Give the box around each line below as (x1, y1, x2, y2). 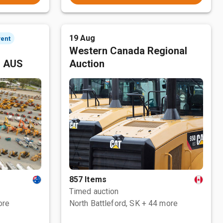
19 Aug (69, 33, 96, 43)
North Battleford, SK (69, 199, 140, 208)
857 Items (69, 175, 107, 184)
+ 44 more (141, 199, 178, 208)
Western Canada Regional (69, 45, 187, 57)
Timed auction (69, 187, 119, 196)
